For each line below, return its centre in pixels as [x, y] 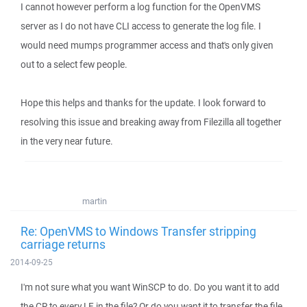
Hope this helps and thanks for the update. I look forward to [143, 103]
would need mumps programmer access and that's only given [147, 45]
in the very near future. [67, 141]
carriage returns [63, 244]
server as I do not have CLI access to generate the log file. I [141, 26]
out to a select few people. [74, 64]
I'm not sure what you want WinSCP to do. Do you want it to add [150, 287]
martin [95, 201]
